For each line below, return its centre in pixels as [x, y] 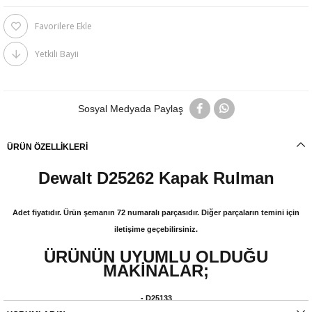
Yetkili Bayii [57, 54]
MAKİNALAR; [156, 271]
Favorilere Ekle [63, 26]
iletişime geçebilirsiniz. [156, 229]
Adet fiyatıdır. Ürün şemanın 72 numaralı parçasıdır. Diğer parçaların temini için [156, 213]
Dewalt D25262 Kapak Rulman [156, 178]
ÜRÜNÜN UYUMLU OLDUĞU [156, 257]
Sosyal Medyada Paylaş [130, 109]
